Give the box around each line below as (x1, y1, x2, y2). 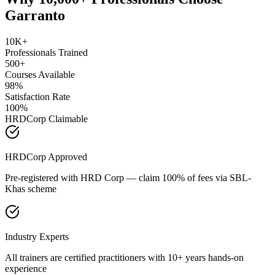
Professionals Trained (5, 47, 88, 58)
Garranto (5, 7, 65, 23)
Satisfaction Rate (5, 91, 70, 102)
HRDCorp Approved (5, 151, 87, 162)
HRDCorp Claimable (5, 113, 88, 124)
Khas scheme (5, 183, 56, 194)
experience (5, 263, 47, 274)
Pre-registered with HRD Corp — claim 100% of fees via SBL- (5, 172, 251, 183)
